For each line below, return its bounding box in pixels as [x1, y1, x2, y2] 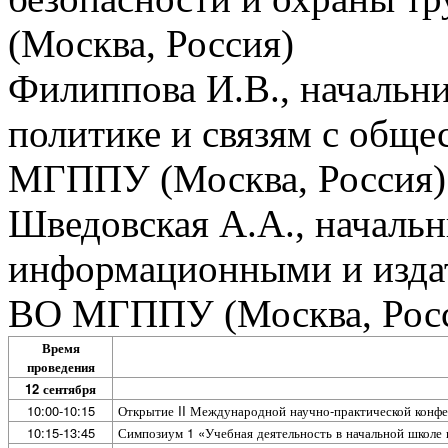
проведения [26, 356, 95, 376]
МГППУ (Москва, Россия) [8, 156, 446, 200]
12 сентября [25, 378, 96, 398]
